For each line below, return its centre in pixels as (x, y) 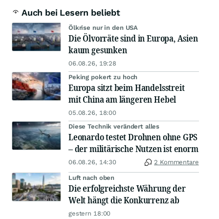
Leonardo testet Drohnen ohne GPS (133, 137)
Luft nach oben (92, 178)
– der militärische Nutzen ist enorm (133, 149)
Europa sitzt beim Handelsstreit (127, 88)
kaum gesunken (98, 50)
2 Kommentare (176, 162)
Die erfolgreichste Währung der (127, 188)
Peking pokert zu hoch (103, 77)
